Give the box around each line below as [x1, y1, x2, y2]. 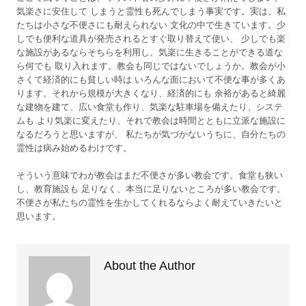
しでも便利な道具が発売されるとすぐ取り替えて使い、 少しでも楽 [16, 33, 286, 44]
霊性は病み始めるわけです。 [16, 143, 132, 153]
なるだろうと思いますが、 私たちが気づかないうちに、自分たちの [16, 129, 286, 139]
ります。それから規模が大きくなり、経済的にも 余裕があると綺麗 [16, 88, 286, 98]
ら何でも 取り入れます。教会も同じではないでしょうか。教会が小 [16, 61, 286, 71]
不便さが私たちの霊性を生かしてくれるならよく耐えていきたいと [16, 197, 283, 208]
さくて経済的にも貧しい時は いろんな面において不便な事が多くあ [16, 74, 286, 85]
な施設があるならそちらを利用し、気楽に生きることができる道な [16, 47, 283, 57]
